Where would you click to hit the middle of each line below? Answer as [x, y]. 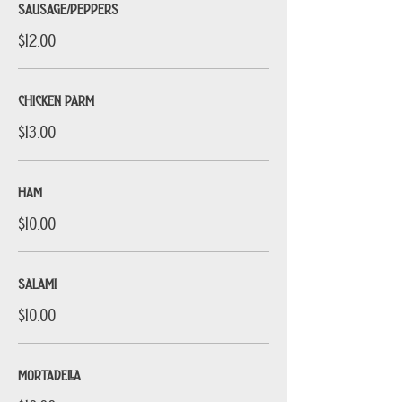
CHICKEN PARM [56, 100]
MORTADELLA [49, 374]
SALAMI [37, 283]
